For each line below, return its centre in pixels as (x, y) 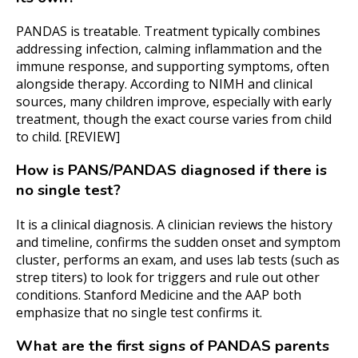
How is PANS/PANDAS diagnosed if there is (171, 171)
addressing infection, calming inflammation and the (169, 49)
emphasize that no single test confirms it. (139, 312)
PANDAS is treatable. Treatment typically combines (168, 32)
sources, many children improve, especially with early (174, 102)
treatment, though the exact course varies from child (174, 119)
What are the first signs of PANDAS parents (173, 346)
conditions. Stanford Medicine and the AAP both (159, 294)
